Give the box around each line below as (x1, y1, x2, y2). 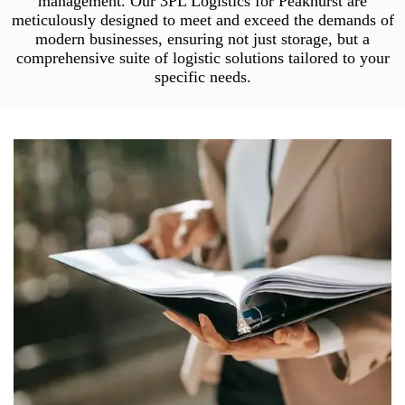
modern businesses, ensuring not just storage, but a (35, 29, 370, 48)
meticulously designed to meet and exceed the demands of (11, 10, 394, 29)
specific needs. (154, 67, 251, 86)
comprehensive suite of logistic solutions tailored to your (15, 48, 390, 67)
